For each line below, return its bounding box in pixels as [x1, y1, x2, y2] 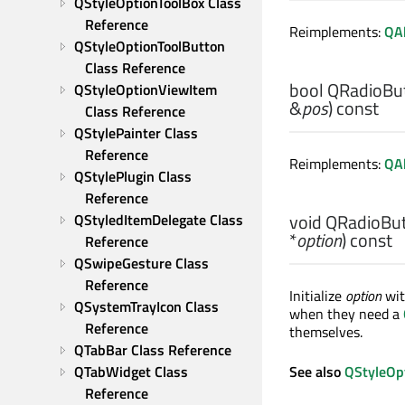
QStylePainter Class [74, 122, 198, 144]
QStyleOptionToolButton [74, 35, 225, 57]
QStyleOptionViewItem [74, 79, 217, 100]
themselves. [289, 321, 363, 343]
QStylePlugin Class [74, 165, 192, 187]
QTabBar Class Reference [74, 339, 231, 361]
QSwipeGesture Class [74, 252, 209, 274]
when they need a [289, 303, 403, 325]
